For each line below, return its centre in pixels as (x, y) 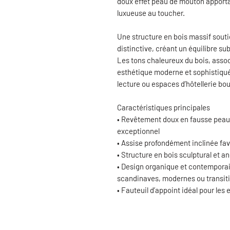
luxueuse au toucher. (151, 13)
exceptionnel (138, 131)
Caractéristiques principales (164, 107)
